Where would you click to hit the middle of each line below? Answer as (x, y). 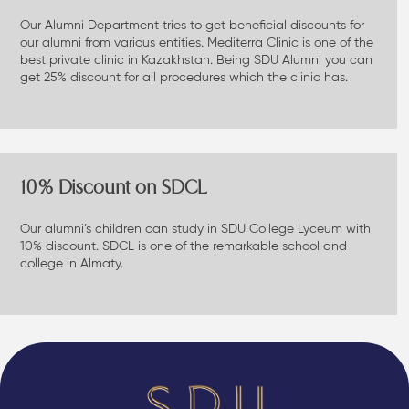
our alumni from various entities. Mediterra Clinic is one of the (196, 43)
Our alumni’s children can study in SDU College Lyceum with (195, 228)
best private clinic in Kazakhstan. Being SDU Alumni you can (196, 60)
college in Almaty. (71, 263)
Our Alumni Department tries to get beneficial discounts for (192, 26)
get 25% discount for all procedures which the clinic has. (184, 78)
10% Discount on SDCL (113, 189)
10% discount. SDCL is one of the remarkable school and (183, 246)
